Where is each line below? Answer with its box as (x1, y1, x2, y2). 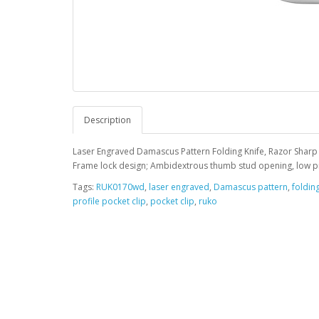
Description (84, 114, 131, 126)
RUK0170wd (96, 181, 145, 193)
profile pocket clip (73, 195, 146, 207)
